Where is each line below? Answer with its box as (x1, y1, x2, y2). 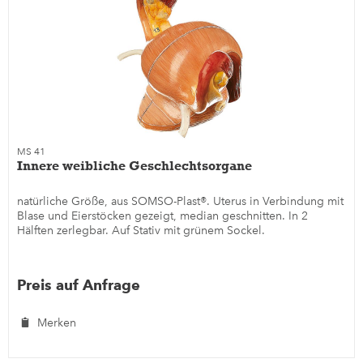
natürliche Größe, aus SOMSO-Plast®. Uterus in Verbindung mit (17, 194, 344, 209)
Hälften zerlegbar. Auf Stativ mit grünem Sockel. (17, 224, 266, 238)
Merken (37, 316, 77, 331)
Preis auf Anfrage (17, 276, 141, 294)
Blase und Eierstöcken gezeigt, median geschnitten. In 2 (17, 209, 309, 224)
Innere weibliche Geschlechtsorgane (17, 158, 253, 174)
